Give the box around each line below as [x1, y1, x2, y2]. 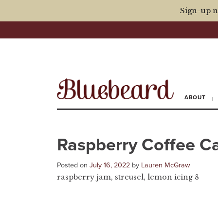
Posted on [57, 161, 90, 169]
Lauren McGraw [141, 161, 190, 169]
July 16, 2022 [90, 161, 130, 169]
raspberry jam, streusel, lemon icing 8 [57, 172, 199, 182]
